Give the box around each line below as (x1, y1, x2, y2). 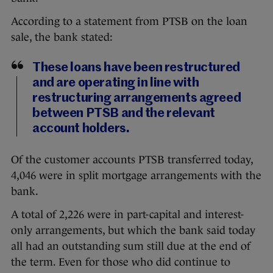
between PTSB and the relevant (32, 107, 215, 121)
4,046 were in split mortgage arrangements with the (11, 169, 261, 182)
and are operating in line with (32, 77, 199, 90)
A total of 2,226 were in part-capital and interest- (11, 208, 244, 221)
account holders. (32, 122, 130, 136)
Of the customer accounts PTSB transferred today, (11, 154, 253, 166)
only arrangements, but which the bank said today (11, 224, 255, 237)
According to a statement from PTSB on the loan (11, 15, 247, 28)
